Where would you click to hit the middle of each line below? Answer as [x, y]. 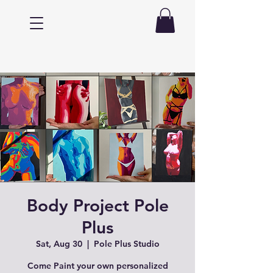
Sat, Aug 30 [59, 243]
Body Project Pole [97, 205]
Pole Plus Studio [126, 243]
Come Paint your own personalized [97, 265]
